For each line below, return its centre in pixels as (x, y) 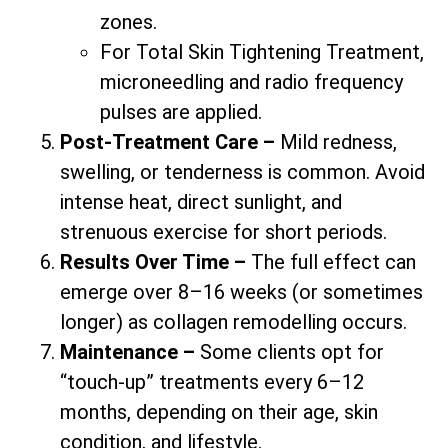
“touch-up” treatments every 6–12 (212, 382)
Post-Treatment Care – (170, 142)
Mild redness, (338, 142)
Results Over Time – (155, 262)
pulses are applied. (181, 112)
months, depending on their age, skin (219, 412)
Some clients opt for (292, 352)
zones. (128, 22)
